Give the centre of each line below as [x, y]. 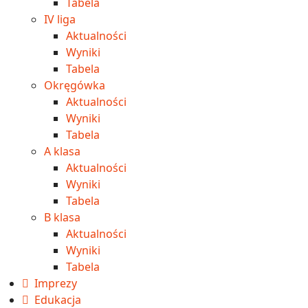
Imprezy [56, 283]
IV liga [60, 19]
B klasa [62, 217]
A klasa [62, 151]
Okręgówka [75, 85]
